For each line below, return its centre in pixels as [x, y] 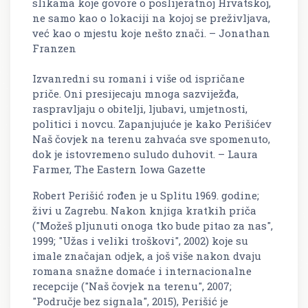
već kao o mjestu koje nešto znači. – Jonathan [151, 33]
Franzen [54, 48]
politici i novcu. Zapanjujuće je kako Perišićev [152, 124]
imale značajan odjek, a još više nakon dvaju [147, 256]
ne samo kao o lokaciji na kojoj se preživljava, [151, 18]
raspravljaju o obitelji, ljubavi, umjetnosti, [140, 109]
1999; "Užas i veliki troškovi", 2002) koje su [140, 241]
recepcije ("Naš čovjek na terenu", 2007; [132, 286]
